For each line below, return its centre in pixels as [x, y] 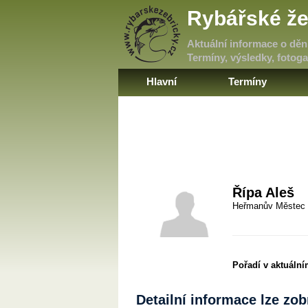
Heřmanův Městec [269, 206]
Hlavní [161, 81]
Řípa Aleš [264, 193]
